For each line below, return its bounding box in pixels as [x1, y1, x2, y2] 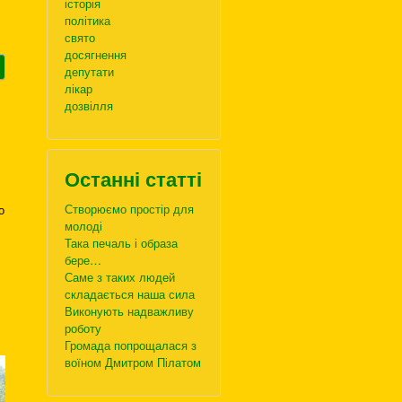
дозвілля [65, 97, 113, 114]
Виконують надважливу [65, 302, 194, 319]
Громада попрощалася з [65, 336, 197, 354]
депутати [65, 63, 114, 80]
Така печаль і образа [65, 234, 178, 251]
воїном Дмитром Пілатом [65, 354, 201, 371]
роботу [65, 319, 101, 336]
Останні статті [65, 164, 202, 193]
